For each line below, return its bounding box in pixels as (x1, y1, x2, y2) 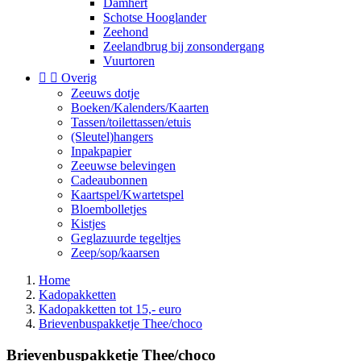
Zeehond (103, 25, 148, 39)
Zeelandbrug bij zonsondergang (103, 39, 264, 53)
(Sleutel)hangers (71, 130, 153, 143)
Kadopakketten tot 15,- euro (39, 302, 181, 316)
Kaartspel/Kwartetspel (71, 188, 184, 201)
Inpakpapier (71, 144, 131, 158)
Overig (61, 71, 97, 85)
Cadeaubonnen (71, 173, 147, 187)
